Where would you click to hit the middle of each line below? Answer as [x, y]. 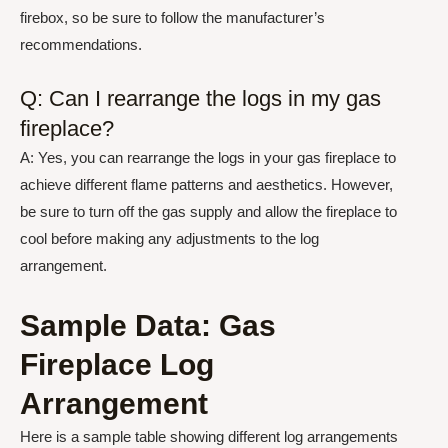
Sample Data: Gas [148, 325]
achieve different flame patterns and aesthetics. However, [206, 185]
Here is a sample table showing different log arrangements [209, 436]
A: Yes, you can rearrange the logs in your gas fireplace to [208, 158]
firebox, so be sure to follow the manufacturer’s [172, 17]
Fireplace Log [117, 364]
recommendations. [81, 44]
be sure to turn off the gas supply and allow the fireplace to [208, 212]
